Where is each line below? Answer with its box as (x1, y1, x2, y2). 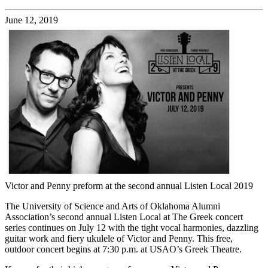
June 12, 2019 (5, 15, 58, 26)
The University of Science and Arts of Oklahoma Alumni (5, 201, 220, 212)
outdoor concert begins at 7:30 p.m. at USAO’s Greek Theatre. (5, 244, 242, 255)
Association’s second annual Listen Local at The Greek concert (5, 212, 243, 223)
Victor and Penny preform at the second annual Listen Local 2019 (5, 181, 253, 191)
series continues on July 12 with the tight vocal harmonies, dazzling (5, 223, 258, 233)
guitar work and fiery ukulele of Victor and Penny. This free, (5, 233, 233, 244)
